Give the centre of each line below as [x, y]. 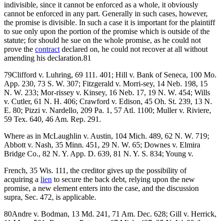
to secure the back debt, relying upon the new [123, 179]
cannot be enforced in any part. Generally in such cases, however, [106, 13]
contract [47, 49]
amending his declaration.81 [48, 58]
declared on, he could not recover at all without [134, 49]
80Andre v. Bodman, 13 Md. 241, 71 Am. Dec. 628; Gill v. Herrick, [110, 214]
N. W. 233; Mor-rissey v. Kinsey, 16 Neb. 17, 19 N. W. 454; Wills [107, 92]
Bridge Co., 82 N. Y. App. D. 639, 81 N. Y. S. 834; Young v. [99, 153]
